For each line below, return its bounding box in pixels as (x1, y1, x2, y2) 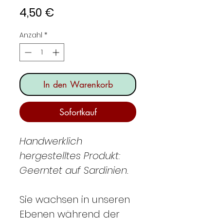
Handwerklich (19, 134, 82, 148)
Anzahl (19, 30, 42, 40)
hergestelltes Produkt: (19, 148, 120, 163)
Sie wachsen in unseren (19, 192, 130, 206)
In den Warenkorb (43, 78, 113, 90)
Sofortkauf (59, 106, 97, 118)
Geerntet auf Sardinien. (19, 163, 128, 177)
